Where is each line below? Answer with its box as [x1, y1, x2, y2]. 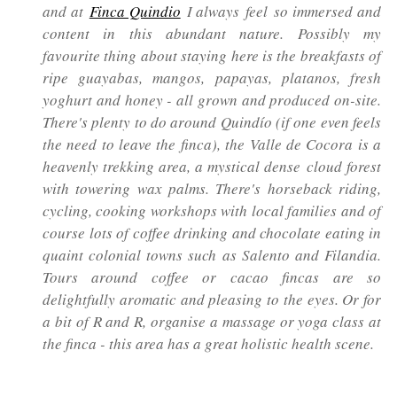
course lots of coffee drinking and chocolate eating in [43, 222, 381, 244]
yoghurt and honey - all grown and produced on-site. [43, 90, 381, 111]
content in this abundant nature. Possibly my [43, 23, 381, 44]
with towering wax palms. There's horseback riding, [43, 178, 381, 199]
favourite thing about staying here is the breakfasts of [43, 45, 381, 66]
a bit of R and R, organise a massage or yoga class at [43, 311, 381, 332]
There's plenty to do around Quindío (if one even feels [43, 112, 381, 133]
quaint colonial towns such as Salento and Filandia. [43, 245, 381, 266]
